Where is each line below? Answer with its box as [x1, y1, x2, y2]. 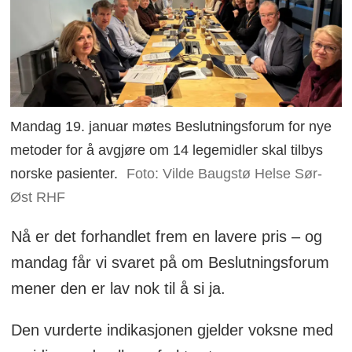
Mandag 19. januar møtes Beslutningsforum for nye [10, 118, 332, 134]
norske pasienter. [10, 165, 119, 181]
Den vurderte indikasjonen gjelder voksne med [10, 321, 333, 339]
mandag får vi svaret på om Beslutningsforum [10, 253, 329, 271]
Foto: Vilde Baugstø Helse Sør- [126, 165, 322, 181]
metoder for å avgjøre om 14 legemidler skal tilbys [10, 141, 324, 158]
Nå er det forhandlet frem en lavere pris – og [10, 227, 322, 245]
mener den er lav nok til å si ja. [10, 279, 225, 297]
